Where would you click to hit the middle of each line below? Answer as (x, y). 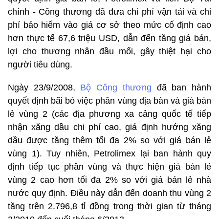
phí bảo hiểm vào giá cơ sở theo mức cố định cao (109, 25)
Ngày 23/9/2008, (44, 88)
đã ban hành (181, 88)
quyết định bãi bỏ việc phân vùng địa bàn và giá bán (109, 101)
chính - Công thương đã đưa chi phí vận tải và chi (109, 12)
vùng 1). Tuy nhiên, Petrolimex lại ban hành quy (109, 154)
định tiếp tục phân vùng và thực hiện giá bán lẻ (109, 167)
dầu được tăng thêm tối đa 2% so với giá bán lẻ (109, 141)
